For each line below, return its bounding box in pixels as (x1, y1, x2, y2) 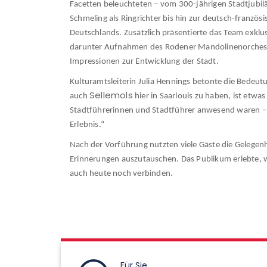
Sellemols (89, 89, 133, 101)
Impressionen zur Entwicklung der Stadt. (70, 57, 219, 66)
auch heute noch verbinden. (70, 169, 173, 178)
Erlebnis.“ (70, 120, 105, 129)
